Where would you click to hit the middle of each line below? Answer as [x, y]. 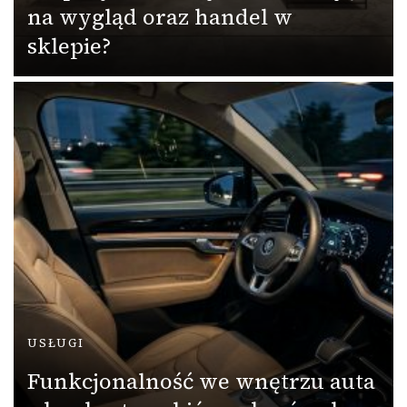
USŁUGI [56, 342]
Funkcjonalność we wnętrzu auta [201, 381]
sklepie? [69, 45]
